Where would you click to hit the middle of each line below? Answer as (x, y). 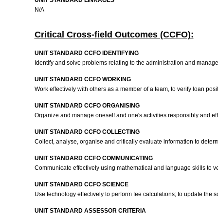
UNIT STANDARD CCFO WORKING (82, 79)
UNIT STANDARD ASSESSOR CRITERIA (90, 211)
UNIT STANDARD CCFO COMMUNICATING (93, 158)
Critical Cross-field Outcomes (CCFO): (114, 35)
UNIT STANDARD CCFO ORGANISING (87, 106)
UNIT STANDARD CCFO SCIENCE (81, 184)
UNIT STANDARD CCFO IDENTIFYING (86, 53)
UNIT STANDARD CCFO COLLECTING (87, 132)
